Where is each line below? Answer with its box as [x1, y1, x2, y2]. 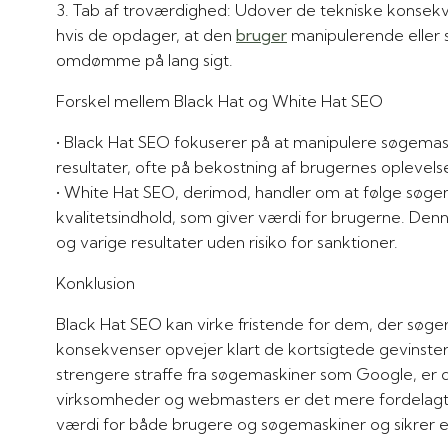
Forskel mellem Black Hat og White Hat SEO [56, 90, 383, 111]
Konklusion [56, 272, 135, 293]
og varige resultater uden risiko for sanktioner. [56, 231, 398, 252]
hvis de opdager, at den [56, 24, 236, 45]
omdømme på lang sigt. [56, 49, 233, 70]
